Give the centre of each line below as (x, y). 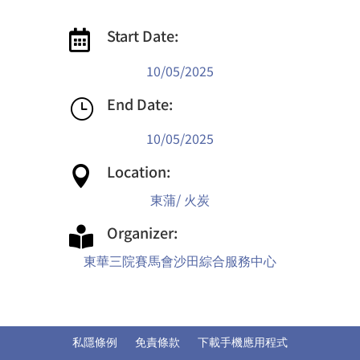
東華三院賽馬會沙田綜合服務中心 (180, 260)
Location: (139, 171)
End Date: (140, 103)
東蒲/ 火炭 (180, 199)
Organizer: (143, 232)
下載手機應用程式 (242, 342)
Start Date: (143, 36)
